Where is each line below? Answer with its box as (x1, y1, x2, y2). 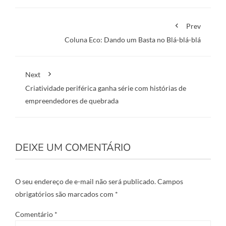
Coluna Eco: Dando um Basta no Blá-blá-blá (65, 35, 201, 44)
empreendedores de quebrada (25, 96, 119, 105)
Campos (157, 177, 183, 186)
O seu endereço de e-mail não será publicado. (15, 177, 156, 186)
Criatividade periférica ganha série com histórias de (25, 84, 186, 92)
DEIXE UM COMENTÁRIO (15, 141, 131, 154)
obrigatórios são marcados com (15, 190, 115, 198)
